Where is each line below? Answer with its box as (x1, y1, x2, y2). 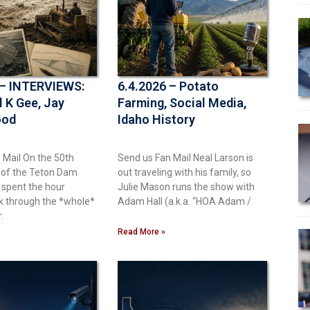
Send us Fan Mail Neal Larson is (118, 152, 253, 163)
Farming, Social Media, (118, 95, 246, 110)
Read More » (118, 226, 165, 237)
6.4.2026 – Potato (118, 78, 219, 93)
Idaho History (118, 111, 195, 127)
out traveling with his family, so (118, 166, 251, 178)
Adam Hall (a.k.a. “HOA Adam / (118, 195, 251, 207)
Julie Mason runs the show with (118, 181, 255, 192)
